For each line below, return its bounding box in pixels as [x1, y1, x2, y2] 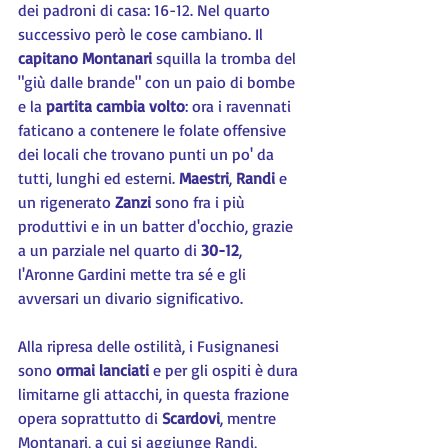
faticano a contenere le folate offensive [18, 120, 290, 140]
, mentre [220, 408, 280, 428]
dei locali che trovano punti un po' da [18, 144, 278, 164]
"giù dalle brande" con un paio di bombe [18, 72, 299, 92]
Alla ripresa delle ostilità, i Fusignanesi [18, 336, 283, 356]
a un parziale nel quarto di [18, 240, 201, 260]
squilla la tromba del [152, 48, 300, 68]
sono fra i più [155, 192, 249, 212]
